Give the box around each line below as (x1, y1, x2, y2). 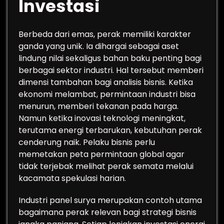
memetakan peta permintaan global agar (18, 148, 184, 160)
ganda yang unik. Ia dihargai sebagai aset (18, 40, 179, 52)
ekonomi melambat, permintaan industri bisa (18, 88, 195, 100)
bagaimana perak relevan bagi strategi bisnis (18, 206, 196, 218)
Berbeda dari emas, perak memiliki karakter (18, 28, 191, 40)
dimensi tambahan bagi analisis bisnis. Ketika (18, 76, 193, 88)
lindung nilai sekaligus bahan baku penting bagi (18, 52, 201, 64)
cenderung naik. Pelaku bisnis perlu (18, 136, 155, 148)
